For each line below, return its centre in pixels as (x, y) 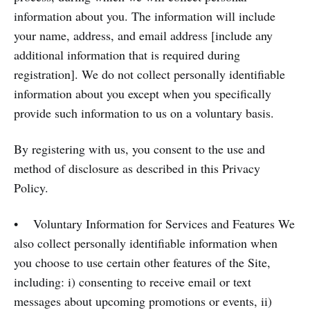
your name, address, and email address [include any (143, 35)
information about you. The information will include (145, 16)
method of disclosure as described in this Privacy (137, 168)
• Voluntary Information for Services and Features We (154, 224)
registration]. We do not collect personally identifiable (149, 74)
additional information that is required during (127, 55)
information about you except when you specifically (143, 93)
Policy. (31, 188)
